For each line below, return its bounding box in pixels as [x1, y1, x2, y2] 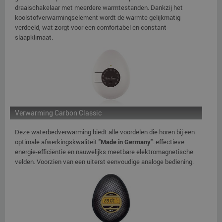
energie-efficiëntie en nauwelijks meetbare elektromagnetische [15, 147, 193, 156]
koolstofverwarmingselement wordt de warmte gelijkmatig [15, 12, 180, 22]
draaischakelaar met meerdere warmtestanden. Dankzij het [15, 2, 183, 12]
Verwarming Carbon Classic [15, 108, 102, 117]
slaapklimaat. [15, 32, 53, 42]
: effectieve [153, 137, 184, 146]
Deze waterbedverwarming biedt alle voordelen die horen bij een [15, 127, 195, 136]
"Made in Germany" [99, 137, 153, 146]
